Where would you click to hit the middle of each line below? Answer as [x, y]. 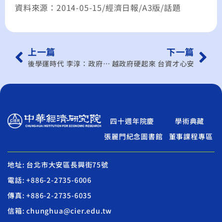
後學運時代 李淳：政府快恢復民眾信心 [106, 64]
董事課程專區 [191, 137]
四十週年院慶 [132, 121]
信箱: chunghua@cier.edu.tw [60, 211]
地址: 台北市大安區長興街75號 [58, 165]
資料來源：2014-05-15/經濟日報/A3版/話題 [98, 7]
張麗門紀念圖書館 [134, 137]
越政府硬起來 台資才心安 [153, 64]
